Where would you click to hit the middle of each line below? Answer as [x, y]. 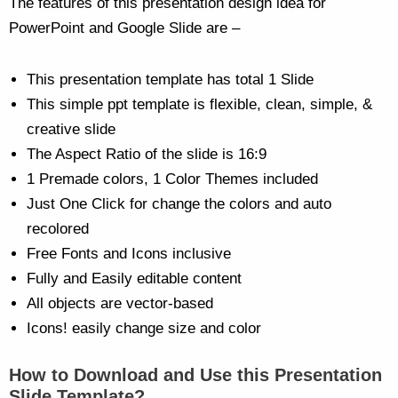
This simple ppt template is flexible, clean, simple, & [199, 105]
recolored [58, 229]
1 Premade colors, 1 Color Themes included [172, 179]
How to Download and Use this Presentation [195, 374]
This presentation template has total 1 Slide [170, 80]
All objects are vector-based [120, 304]
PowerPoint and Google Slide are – [124, 28]
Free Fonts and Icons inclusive [129, 254]
